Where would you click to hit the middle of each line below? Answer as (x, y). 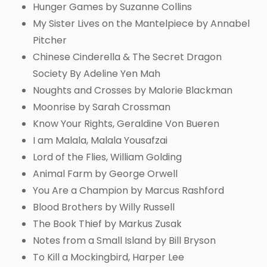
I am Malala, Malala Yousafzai (100, 140)
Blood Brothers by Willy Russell (104, 207)
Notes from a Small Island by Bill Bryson (124, 240)
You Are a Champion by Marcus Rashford (128, 190)
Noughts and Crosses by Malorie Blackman (133, 90)
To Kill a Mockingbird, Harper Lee (108, 257)
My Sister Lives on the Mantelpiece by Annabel (141, 23)
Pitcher (50, 40)
